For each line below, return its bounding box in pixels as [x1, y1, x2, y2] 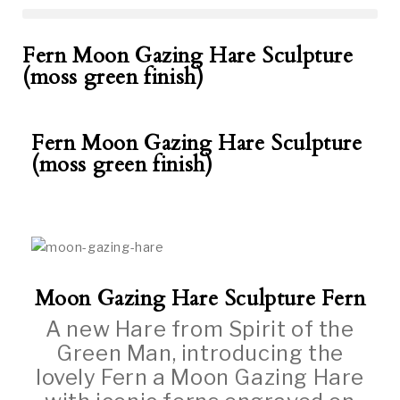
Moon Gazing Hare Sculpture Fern [34, 284, 366, 313]
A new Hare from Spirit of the [46, 316, 354, 342]
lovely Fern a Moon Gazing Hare [35, 364, 364, 390]
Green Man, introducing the [56, 340, 344, 366]
